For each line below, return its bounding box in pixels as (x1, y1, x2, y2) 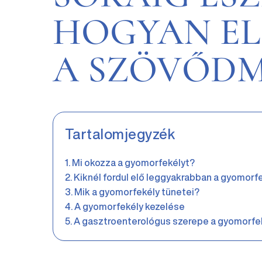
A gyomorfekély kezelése (74, 202, 185, 211)
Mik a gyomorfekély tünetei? (74, 187, 200, 196)
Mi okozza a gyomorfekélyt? (72, 158, 195, 167)
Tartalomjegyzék (65, 127, 175, 141)
